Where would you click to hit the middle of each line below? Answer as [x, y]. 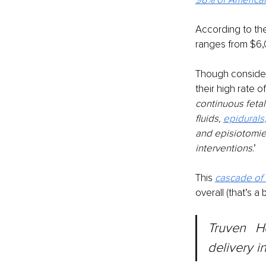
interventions [224, 148]
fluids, [209, 118]
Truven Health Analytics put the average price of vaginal [227, 228]
